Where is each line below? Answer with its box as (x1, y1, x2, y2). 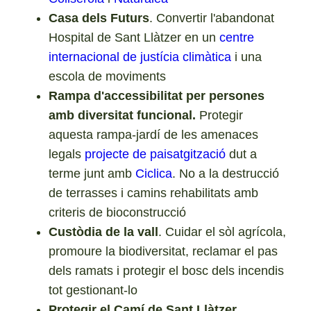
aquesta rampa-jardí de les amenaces (49, 127, 259, 142)
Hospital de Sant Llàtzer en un (49, 30, 220, 44)
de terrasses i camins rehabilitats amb (49, 185, 259, 200)
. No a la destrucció (172, 166, 280, 180)
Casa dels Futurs (49, 10, 150, 25)
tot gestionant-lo (49, 283, 138, 297)
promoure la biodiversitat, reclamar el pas (49, 244, 278, 258)
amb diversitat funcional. (49, 108, 196, 122)
